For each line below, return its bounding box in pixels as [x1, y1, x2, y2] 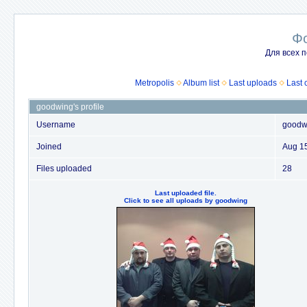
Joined [36, 142, 62, 151]
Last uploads [229, 78, 277, 88]
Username [36, 120, 75, 130]
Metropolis [135, 78, 174, 88]
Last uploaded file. [154, 189, 217, 197]
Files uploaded [36, 164, 92, 173]
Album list [183, 78, 219, 88]
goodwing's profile [36, 102, 104, 112]
